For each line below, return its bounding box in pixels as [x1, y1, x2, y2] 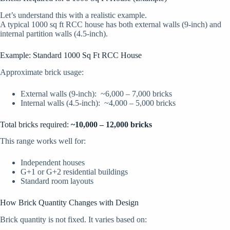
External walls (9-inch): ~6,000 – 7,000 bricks [21, 89, 172, 98]
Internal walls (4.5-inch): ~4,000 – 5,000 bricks [21, 98, 176, 107]
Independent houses [21, 158, 85, 167]
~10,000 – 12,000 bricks [71, 120, 152, 129]
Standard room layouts [21, 177, 93, 186]
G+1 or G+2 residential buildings [21, 167, 128, 177]
